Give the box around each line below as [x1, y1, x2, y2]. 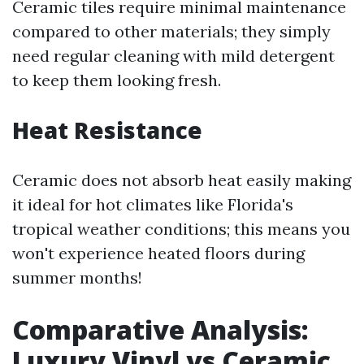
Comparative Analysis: [12, 312, 309, 347]
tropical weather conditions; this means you [12, 219, 350, 239]
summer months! [12, 267, 142, 288]
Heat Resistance [12, 115, 202, 145]
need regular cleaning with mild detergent [12, 45, 335, 66]
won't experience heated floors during [12, 243, 305, 263]
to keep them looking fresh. [12, 70, 221, 90]
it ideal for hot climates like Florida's [12, 194, 293, 214]
